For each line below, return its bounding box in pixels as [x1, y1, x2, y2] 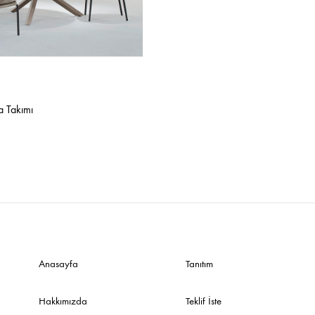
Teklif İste [186, 294, 221, 307]
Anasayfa [39, 257, 78, 270]
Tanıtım [186, 257, 213, 270]
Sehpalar [15, 4, 55, 18]
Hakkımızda [39, 294, 87, 307]
